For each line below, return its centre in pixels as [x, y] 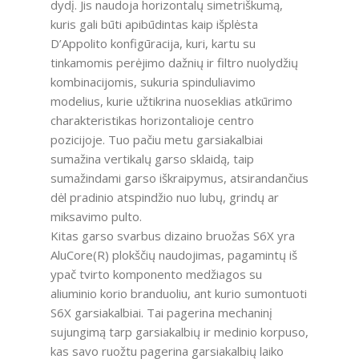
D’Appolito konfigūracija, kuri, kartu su [153, 44]
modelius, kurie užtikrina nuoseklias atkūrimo [171, 101]
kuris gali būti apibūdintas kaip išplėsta [154, 24]
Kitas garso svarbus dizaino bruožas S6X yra [172, 236]
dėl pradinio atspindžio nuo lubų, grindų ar [164, 198]
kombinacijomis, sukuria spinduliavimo [153, 82]
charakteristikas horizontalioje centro [152, 121]
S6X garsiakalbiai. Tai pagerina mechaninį [161, 313]
